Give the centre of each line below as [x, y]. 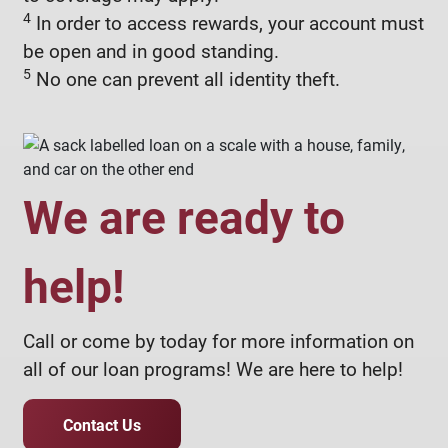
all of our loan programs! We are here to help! [213, 368]
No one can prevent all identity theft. [185, 78]
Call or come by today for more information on [218, 340]
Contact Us [102, 424]
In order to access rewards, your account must [227, 22]
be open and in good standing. [151, 50]
